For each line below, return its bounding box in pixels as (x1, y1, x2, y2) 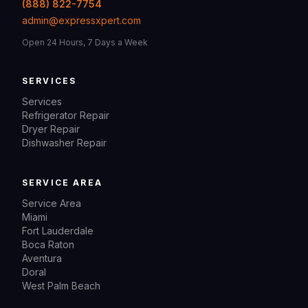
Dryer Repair (22, 123, 80, 135)
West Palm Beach (22, 280, 100, 291)
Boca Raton (22, 239, 74, 250)
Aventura (22, 252, 62, 264)
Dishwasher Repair (22, 137, 107, 148)
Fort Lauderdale (22, 225, 93, 236)
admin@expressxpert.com (22, 14, 141, 26)
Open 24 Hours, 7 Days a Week (22, 37, 148, 47)
